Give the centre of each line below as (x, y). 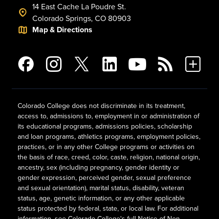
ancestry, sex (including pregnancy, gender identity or (99, 167)
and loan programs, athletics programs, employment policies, (109, 136)
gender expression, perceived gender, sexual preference (104, 177)
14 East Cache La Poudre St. (79, 6)
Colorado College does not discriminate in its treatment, (101, 106)
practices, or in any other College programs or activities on (106, 147)
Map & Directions (62, 30)
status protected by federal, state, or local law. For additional (108, 208)
